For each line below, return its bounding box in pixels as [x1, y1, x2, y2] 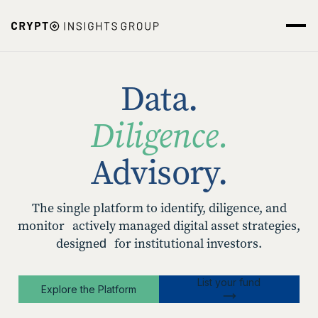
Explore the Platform [41, 283, 137, 295]
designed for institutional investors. [56, 235, 262, 252]
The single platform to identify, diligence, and [31, 199, 287, 216]
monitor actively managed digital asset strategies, [18, 217, 300, 234]
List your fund [197, 276, 261, 288]
